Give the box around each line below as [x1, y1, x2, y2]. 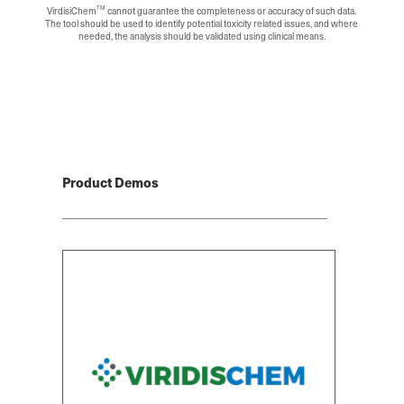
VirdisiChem [47, 4, 97, 18]
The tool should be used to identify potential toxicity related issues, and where [45, 16, 359, 31]
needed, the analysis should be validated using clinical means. [78, 29, 326, 43]
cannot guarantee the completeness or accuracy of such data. [106, 4, 357, 18]
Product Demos [62, 173, 160, 192]
